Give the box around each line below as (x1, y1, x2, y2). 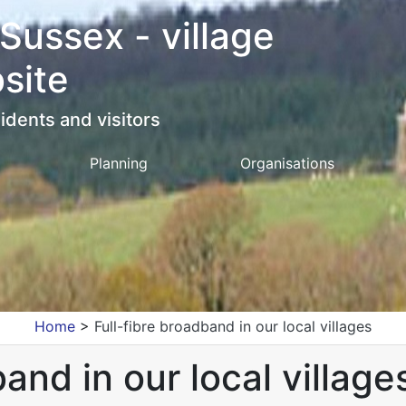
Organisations (240, 154, 335, 172)
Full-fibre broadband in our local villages (94, 317, 372, 335)
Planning (89, 154, 148, 172)
